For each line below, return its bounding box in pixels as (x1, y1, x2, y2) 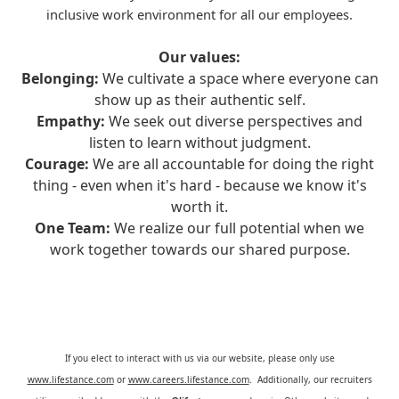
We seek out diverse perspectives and (105, 111, 362, 131)
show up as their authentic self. (94, 90, 305, 110)
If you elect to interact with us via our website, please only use (64, 352, 335, 364)
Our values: (159, 47, 240, 67)
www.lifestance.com (27, 373, 114, 386)
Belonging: (20, 69, 102, 88)
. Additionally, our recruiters (248, 373, 372, 386)
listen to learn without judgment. (88, 133, 311, 152)
